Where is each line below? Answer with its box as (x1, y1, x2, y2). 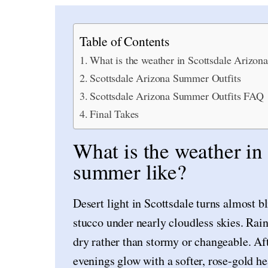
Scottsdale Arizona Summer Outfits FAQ (90, 88, 264, 103)
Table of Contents (80, 32, 169, 50)
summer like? (73, 157, 187, 185)
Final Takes (90, 106, 139, 121)
